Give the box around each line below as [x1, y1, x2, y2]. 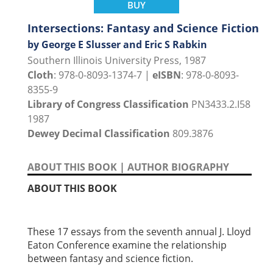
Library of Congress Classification [27, 97, 189, 112]
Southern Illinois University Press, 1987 [27, 54, 206, 68]
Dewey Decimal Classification [27, 127, 170, 141]
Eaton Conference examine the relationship [27, 238, 227, 252]
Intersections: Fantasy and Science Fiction [27, 21, 259, 36]
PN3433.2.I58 [189, 97, 250, 112]
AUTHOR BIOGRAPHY [127, 160, 229, 174]
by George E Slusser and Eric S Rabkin [27, 38, 207, 52]
